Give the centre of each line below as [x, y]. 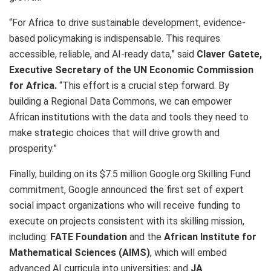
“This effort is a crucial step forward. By [143, 86]
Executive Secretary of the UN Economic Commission [131, 70]
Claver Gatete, [229, 54]
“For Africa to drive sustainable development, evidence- [127, 23]
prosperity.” [33, 149]
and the [145, 237]
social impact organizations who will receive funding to [125, 206]
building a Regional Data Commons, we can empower [120, 102]
